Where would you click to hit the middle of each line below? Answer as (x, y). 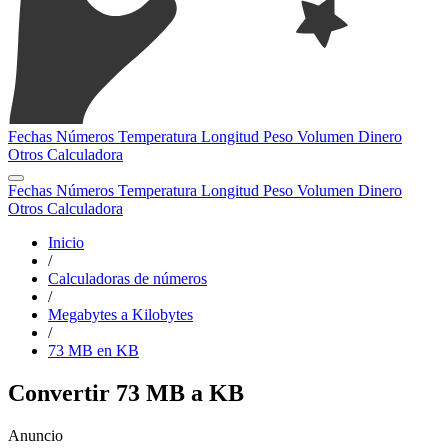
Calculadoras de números (127, 278)
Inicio (66, 242)
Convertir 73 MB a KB (126, 392)
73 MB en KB (93, 350)
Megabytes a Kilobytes (120, 314)
